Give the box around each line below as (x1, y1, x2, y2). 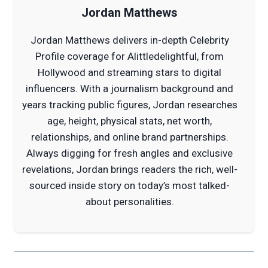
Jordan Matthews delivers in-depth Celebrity (30, 34, 229, 47)
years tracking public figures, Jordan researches (22, 99, 237, 111)
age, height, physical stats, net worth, (47, 115, 212, 127)
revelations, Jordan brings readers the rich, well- (22, 163, 237, 176)
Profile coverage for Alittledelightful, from (35, 50, 224, 63)
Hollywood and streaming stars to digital (38, 66, 221, 79)
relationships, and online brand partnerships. (31, 131, 229, 144)
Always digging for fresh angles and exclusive (26, 147, 233, 160)
